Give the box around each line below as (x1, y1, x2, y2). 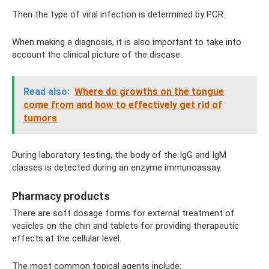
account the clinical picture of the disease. (12, 49, 182, 60)
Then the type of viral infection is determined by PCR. (12, 9, 225, 20)
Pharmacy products (12, 190, 110, 202)
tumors (23, 112, 57, 124)
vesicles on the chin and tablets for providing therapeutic (12, 220, 239, 231)
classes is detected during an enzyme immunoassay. (12, 162, 222, 173)
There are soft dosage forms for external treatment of (12, 208, 235, 219)
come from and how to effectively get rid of (23, 99, 222, 110)
